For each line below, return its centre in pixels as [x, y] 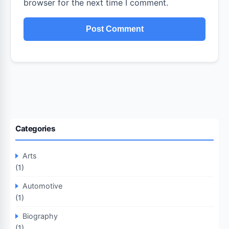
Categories [36, 129]
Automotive [42, 186]
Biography [40, 216]
